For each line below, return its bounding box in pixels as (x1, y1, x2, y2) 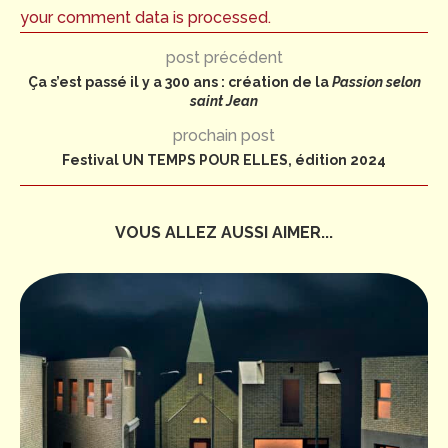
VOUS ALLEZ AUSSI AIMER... (115, 223, 333, 243)
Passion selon (331, 74, 421, 91)
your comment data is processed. (20, 8, 271, 28)
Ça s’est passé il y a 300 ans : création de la (27, 74, 332, 91)
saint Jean (190, 93, 258, 110)
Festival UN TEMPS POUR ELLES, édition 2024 (62, 152, 386, 169)
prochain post (173, 126, 275, 146)
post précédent (165, 48, 283, 68)
